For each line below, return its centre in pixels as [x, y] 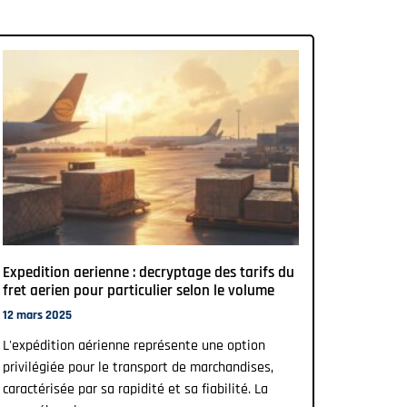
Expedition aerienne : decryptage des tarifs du [149, 273]
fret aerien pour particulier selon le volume [139, 291]
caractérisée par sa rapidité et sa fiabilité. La [135, 390]
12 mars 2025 [37, 316]
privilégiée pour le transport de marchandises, [138, 368]
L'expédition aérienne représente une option [134, 346]
